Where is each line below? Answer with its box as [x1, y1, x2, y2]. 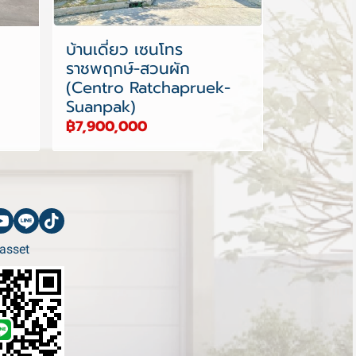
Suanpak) [65, 95, 136, 119]
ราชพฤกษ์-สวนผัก [65, 56, 190, 81]
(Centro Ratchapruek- [65, 75, 230, 100]
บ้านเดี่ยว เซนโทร [65, 37, 183, 62]
